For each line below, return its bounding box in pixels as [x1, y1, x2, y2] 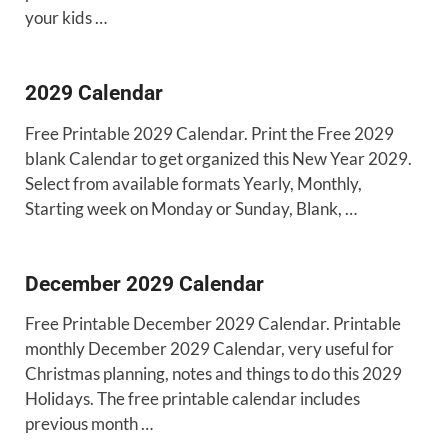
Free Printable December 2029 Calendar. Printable [25, 313, 401, 335]
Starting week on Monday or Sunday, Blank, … [25, 197, 357, 219]
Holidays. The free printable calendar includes [25, 388, 360, 410]
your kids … [25, 6, 107, 28]
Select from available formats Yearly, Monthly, [25, 172, 362, 194]
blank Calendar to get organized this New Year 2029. [25, 147, 412, 169]
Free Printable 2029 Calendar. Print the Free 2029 [25, 122, 394, 144]
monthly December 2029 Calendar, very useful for [25, 338, 394, 360]
